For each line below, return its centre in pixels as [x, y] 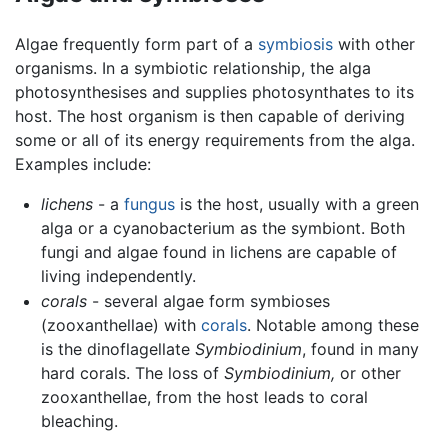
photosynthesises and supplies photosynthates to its [214, 91]
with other [374, 43]
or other [367, 373]
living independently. [118, 275]
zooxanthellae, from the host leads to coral [204, 397]
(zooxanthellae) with [120, 325]
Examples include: [83, 163]
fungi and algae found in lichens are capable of [218, 251]
